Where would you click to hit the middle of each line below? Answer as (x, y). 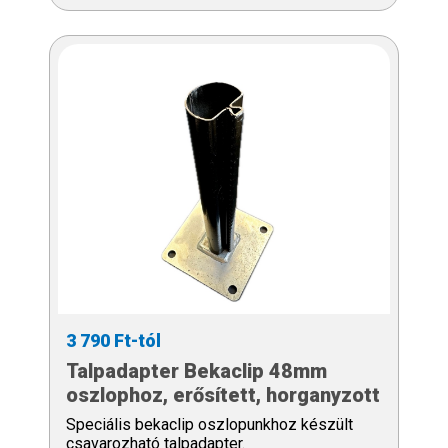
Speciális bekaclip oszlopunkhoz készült (209, 424)
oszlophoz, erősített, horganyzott (223, 394)
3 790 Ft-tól (113, 340)
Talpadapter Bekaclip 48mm (196, 370)
